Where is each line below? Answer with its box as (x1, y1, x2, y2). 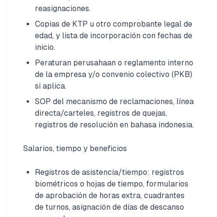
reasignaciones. (35, 4, 91, 13)
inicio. (35, 43, 55, 52)
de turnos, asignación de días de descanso (35, 202, 184, 212)
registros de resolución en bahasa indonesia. (35, 120, 194, 129)
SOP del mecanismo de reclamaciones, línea (35, 97, 194, 106)
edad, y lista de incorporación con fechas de (35, 31, 192, 40)
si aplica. (35, 81, 66, 91)
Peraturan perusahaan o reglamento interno (35, 58, 193, 67)
